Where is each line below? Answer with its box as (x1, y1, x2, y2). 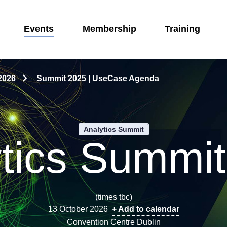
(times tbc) (95, 193, 132, 201)
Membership (82, 24, 136, 34)
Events (23, 24, 54, 34)
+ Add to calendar (111, 205, 179, 213)
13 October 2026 (48, 205, 108, 213)
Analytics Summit (83, 125, 144, 133)
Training (165, 24, 201, 34)
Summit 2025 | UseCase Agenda (36, 73, 159, 83)
